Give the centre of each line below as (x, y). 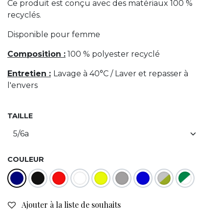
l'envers (22, 85)
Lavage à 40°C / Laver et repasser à (121, 74)
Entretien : (29, 74)
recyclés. (24, 15)
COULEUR (26, 159)
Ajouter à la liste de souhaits (71, 205)
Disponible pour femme (54, 34)
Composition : (36, 54)
